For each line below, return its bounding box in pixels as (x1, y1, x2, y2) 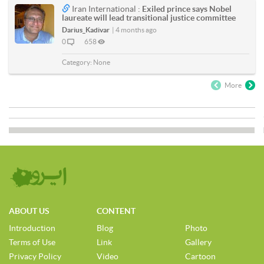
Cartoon (184, 252, 216, 261)
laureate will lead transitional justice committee (62, 13, 236, 22)
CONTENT (97, 206, 136, 216)
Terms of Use (9, 237, 55, 247)
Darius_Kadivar (62, 26, 110, 34)
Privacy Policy (9, 252, 61, 261)
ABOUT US (9, 206, 49, 216)
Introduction (9, 223, 55, 233)
